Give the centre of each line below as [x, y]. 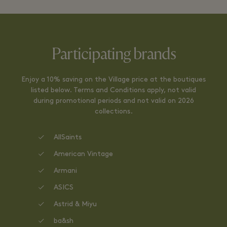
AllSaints [68, 138]
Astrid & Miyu [75, 204]
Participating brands [113, 54]
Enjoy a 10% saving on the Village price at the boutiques [113, 80]
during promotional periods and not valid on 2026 [113, 101]
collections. [113, 112]
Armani [65, 171]
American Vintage [83, 154]
